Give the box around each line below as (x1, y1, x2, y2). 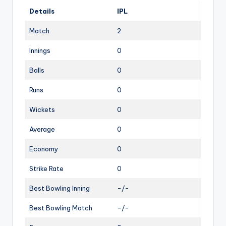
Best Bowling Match (29, 203, 92, 212)
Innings (29, 46, 50, 54)
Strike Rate (29, 164, 64, 173)
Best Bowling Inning (29, 184, 90, 192)
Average (29, 125, 55, 133)
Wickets (29, 105, 55, 114)
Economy (29, 144, 58, 153)
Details (29, 7, 54, 15)
